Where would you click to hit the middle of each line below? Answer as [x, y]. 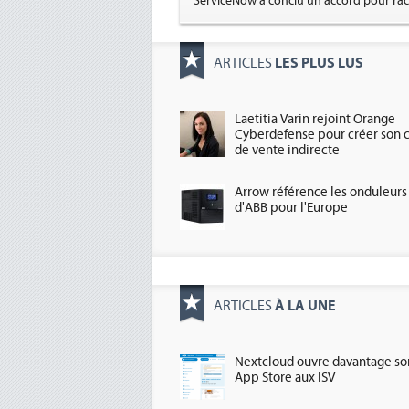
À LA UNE [305, 305]
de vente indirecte [287, 150]
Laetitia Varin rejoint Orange [315, 119]
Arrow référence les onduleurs [321, 192]
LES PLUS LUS [319, 63]
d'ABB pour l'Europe [291, 208]
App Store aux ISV [285, 378]
